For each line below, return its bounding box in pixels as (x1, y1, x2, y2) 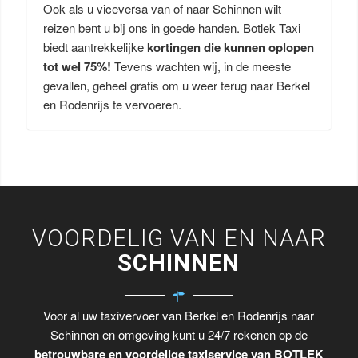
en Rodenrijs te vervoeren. (42, 96, 181, 113)
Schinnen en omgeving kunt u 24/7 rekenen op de (50, 326, 308, 344)
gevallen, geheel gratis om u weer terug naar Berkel (42, 77, 310, 93)
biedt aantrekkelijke (42, 38, 147, 55)
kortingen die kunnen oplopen (146, 38, 314, 56)
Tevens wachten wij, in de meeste (113, 58, 291, 74)
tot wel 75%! (42, 58, 114, 75)
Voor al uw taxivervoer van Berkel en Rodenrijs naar (43, 307, 315, 324)
